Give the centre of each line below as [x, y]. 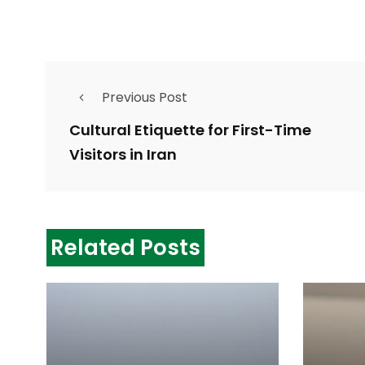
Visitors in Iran [123, 155]
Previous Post [145, 98]
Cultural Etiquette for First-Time [190, 130]
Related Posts [125, 248]
